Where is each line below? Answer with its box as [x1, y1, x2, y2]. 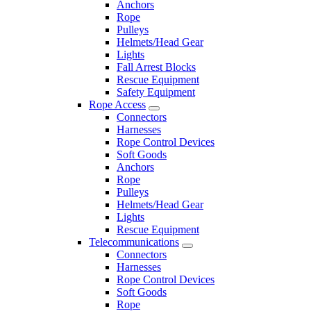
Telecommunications [89, 235, 179, 248]
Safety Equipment [117, 85, 195, 98]
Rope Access [89, 98, 146, 110]
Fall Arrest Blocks [117, 60, 196, 73]
